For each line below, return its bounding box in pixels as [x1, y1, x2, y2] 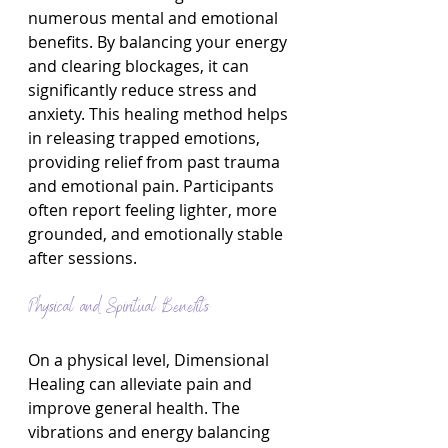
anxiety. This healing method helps [28, 103, 292, 125]
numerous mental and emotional [28, 7, 282, 29]
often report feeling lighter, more [28, 199, 281, 221]
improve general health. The [28, 397, 244, 419]
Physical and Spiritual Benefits [28, 293, 209, 323]
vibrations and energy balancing [28, 421, 274, 443]
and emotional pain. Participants [28, 175, 278, 197]
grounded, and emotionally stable [28, 223, 287, 245]
